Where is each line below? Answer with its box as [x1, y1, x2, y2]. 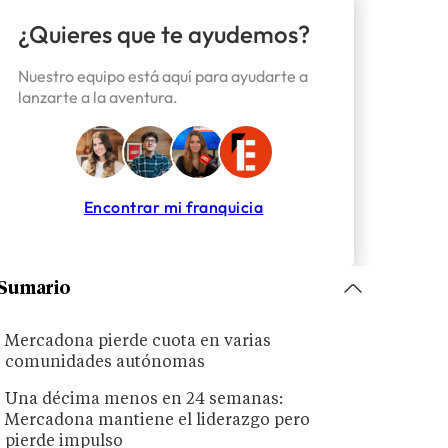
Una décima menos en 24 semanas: [5, 392, 284, 409]
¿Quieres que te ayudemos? [17, 19, 310, 50]
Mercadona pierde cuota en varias [5, 334, 272, 351]
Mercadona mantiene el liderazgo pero [5, 413, 311, 430]
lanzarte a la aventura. [17, 87, 178, 108]
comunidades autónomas [5, 355, 206, 372]
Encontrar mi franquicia [83, 196, 264, 217]
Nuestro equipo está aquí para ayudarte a [17, 66, 308, 87]
